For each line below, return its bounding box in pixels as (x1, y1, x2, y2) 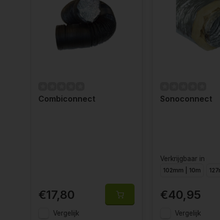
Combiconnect (38, 94, 95, 104)
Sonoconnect (160, 94, 212, 104)
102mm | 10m (163, 167, 201, 174)
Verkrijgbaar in (160, 155, 205, 163)
